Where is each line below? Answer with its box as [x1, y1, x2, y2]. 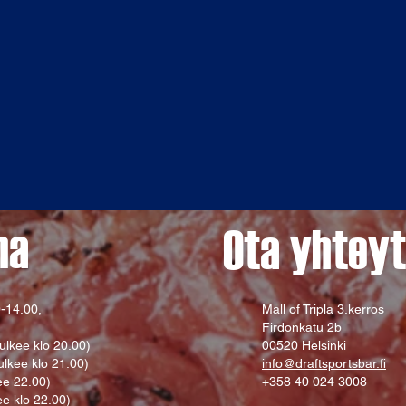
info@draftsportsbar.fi [262, 356, 386, 371]
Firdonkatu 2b [262, 320, 342, 334]
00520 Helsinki [262, 338, 346, 353]
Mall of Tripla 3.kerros [262, 302, 384, 316]
